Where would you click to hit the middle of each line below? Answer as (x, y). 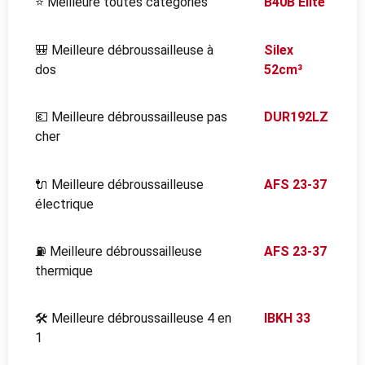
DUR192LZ (297, 117)
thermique (64, 271)
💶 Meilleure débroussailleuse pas (131, 117)
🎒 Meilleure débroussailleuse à (124, 50)
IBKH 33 (288, 319)
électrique (64, 204)
